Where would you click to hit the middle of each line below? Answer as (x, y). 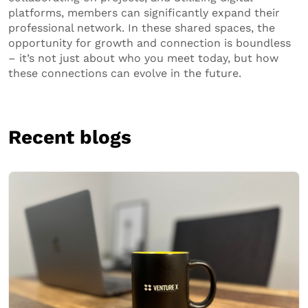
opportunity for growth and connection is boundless (150, 43)
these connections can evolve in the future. (125, 73)
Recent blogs (70, 137)
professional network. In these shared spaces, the (142, 27)
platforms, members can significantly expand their (144, 12)
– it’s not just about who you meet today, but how (143, 58)
